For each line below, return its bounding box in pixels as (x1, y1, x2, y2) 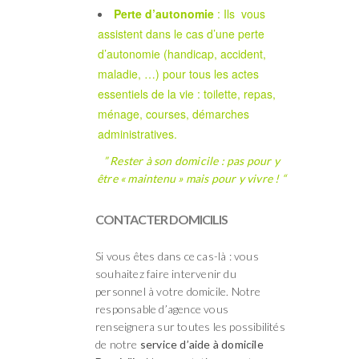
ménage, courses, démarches (98, 105, 249, 122)
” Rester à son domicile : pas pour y (103, 153, 280, 167)
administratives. (98, 125, 180, 142)
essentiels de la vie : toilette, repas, (98, 85, 276, 102)
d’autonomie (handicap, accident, (98, 45, 266, 62)
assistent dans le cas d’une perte (98, 25, 264, 42)
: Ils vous (214, 5, 265, 22)
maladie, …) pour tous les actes (98, 65, 259, 82)
